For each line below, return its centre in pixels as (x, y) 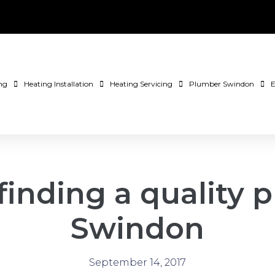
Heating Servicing (141, 84)
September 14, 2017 (137, 262)
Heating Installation (59, 84)
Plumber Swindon (222, 84)
